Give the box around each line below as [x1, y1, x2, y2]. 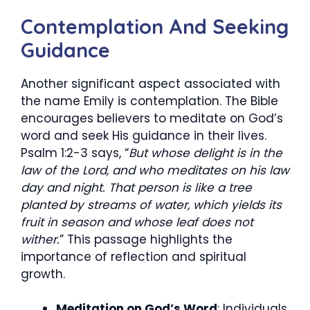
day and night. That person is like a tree [21, 179, 252, 196]
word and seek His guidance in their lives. [21, 127, 266, 144]
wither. [21, 230, 60, 248]
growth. [21, 265, 65, 282]
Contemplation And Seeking [21, 13, 289, 39]
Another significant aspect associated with [21, 75, 280, 92]
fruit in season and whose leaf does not [21, 213, 253, 230]
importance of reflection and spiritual [21, 248, 246, 265]
